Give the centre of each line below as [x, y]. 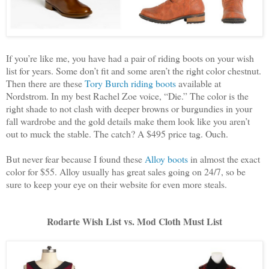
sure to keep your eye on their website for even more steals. [116, 184]
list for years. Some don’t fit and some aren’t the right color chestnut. [134, 70]
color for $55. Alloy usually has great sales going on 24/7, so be [126, 171]
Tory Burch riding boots [130, 83]
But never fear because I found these [75, 159]
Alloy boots [166, 159]
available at [198, 83]
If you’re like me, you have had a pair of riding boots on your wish [130, 58]
